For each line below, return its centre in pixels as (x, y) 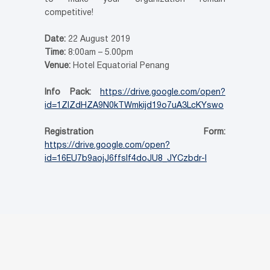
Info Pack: (68, 93)
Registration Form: (135, 133)
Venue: (58, 66)
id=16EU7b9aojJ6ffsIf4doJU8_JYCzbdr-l (126, 159)
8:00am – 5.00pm (99, 53)
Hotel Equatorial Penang (120, 66)
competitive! (69, 13)
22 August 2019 (98, 40)
